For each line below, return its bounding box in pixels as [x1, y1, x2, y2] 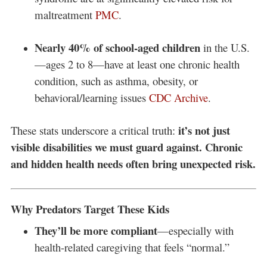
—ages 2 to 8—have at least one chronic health [34, 56, 240, 72]
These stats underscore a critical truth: [10, 123, 178, 138]
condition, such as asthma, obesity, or [34, 73, 198, 88]
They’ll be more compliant [34, 222, 157, 239]
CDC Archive [148, 89, 208, 105]
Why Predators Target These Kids [10, 201, 169, 218]
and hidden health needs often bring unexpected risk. [10, 156, 256, 172]
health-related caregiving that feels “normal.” [34, 240, 229, 255]
